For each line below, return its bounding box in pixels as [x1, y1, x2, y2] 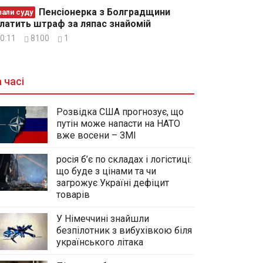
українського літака [56, 236, 143, 248]
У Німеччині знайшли [56, 213, 149, 224]
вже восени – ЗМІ [56, 129, 136, 141]
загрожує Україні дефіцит [56, 177, 169, 188]
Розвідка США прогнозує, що [56, 106, 184, 117]
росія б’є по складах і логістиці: [56, 153, 191, 165]
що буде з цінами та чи [56, 165, 156, 177]
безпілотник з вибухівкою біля [56, 224, 192, 236]
